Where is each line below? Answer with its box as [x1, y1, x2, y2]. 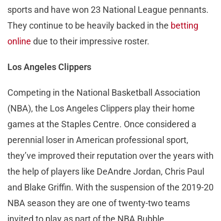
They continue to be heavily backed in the [7, 20, 171, 31]
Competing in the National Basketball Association [7, 87, 200, 98]
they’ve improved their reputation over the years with [7, 150, 214, 161]
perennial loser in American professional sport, [7, 134, 188, 145]
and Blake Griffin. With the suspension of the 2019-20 [7, 182, 214, 192]
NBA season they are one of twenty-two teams [7, 197, 190, 208]
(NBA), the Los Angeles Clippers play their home [7, 103, 195, 113]
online [7, 36, 31, 46]
